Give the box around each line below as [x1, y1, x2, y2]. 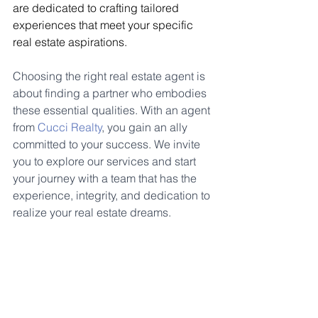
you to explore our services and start [13, 153, 199, 168]
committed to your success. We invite [13, 136, 203, 151]
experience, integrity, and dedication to [13, 187, 213, 202]
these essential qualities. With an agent [13, 102, 213, 117]
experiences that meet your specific [13, 17, 196, 32]
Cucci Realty [38, 119, 102, 134]
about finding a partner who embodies [13, 85, 209, 100]
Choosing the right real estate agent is [13, 68, 208, 83]
